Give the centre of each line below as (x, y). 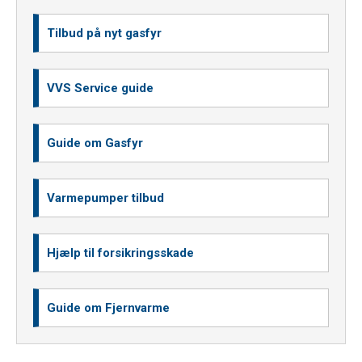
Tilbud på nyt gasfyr (104, 34)
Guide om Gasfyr (95, 143)
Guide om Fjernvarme (108, 308)
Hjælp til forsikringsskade (120, 253)
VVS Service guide (100, 88)
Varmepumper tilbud (105, 198)
